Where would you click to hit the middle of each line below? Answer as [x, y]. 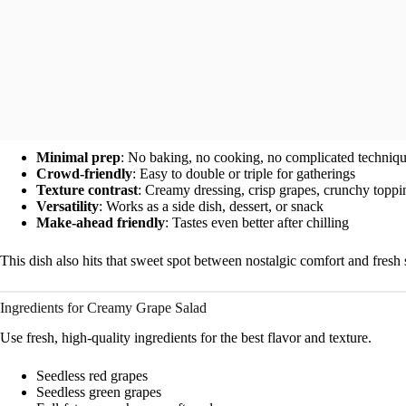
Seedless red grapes [92, 376]
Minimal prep [78, 158]
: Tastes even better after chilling [257, 223]
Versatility [68, 207]
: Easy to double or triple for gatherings [244, 174]
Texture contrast [87, 190]
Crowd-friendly [84, 174]
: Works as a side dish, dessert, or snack [211, 207]
